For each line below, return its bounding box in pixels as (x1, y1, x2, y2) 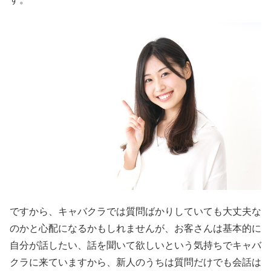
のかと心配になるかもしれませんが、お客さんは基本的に (10, 223, 261, 234)
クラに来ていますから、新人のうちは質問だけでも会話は (10, 257, 261, 268)
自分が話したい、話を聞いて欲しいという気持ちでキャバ (10, 240, 261, 251)
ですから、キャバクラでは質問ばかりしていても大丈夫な (10, 206, 261, 217)
